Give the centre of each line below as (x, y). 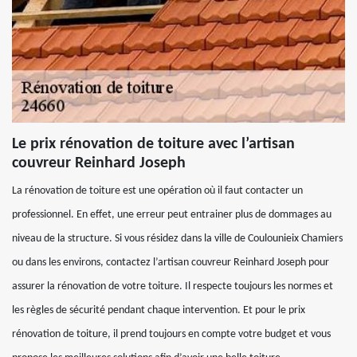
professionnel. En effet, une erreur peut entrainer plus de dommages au (172, 215)
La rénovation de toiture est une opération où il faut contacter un (157, 191)
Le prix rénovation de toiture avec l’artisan (153, 144)
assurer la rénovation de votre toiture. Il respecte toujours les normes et (173, 286)
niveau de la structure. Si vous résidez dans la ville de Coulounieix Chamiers (177, 239)
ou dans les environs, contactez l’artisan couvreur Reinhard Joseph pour (171, 263)
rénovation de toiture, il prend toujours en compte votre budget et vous (171, 334)
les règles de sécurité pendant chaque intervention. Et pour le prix (159, 310)
